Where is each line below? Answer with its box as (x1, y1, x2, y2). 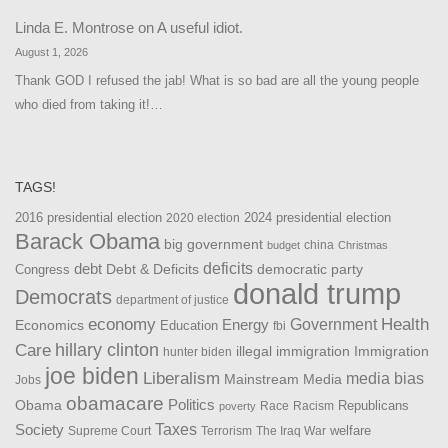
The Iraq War (256, 424, 326, 438)
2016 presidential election (15, 210, 162, 225)
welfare (330, 423, 371, 438)
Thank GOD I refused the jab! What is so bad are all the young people (15, 72, 419, 88)
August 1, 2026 (15, 45, 88, 58)
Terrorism (201, 425, 252, 437)
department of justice (116, 293, 229, 307)
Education (160, 319, 218, 333)
